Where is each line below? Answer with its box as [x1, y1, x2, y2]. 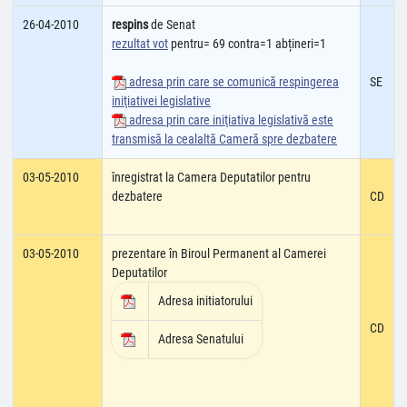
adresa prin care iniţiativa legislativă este [126, 113, 333, 127]
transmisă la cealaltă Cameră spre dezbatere [112, 132, 337, 146]
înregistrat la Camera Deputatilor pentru [112, 170, 311, 184]
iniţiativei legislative [112, 94, 211, 108]
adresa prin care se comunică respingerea [126, 74, 339, 89]
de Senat [148, 17, 195, 32]
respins [112, 17, 148, 32]
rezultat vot [112, 36, 168, 51]
